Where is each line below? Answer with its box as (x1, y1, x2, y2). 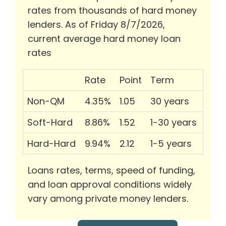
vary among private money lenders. (28, 192, 188, 205)
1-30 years (150, 116, 197, 129)
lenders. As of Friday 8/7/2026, (28, 18, 165, 31)
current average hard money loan (28, 32, 181, 45)
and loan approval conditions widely (28, 178, 192, 191)
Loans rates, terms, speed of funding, (28, 164, 195, 177)
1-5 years (150, 137, 192, 150)
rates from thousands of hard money (28, 4, 197, 17)
